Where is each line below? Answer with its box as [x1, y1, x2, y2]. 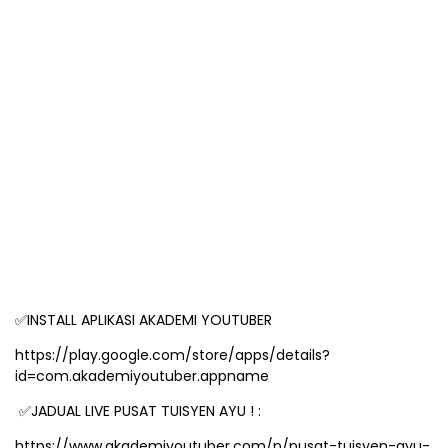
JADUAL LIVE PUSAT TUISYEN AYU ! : [31, 401, 265, 421]
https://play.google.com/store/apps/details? [15, 345, 330, 365]
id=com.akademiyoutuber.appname [15, 366, 269, 386]
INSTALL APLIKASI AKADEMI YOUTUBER [27, 310, 276, 330]
